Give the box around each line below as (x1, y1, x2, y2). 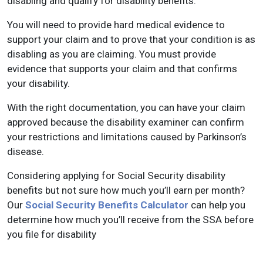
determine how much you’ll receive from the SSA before (7, 214, 254, 225)
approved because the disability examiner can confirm (7, 116, 244, 128)
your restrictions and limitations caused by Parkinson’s (7, 131, 247, 143)
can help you (188, 199, 245, 211)
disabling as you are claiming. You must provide (7, 48, 216, 60)
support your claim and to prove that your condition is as (7, 33, 255, 45)
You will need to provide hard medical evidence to (7, 19, 225, 31)
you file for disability (7, 228, 96, 240)
